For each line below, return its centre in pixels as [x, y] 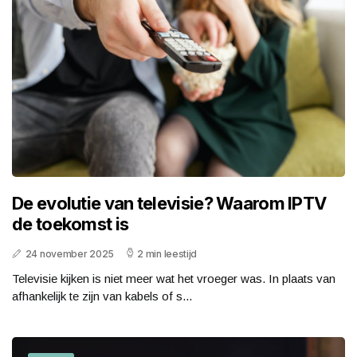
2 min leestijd [167, 254]
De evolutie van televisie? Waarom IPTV [169, 204]
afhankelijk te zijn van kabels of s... [102, 296]
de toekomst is [71, 224]
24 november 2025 [69, 254]
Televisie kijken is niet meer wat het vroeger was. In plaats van [174, 279]
